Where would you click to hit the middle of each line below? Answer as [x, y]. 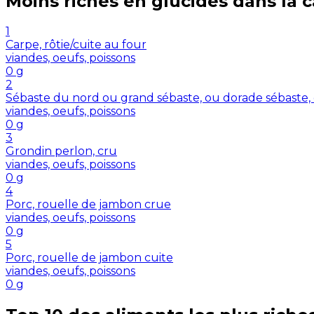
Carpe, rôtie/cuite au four [76, 45]
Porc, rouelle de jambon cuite [89, 258]
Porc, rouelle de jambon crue [88, 205]
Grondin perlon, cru [61, 151]
